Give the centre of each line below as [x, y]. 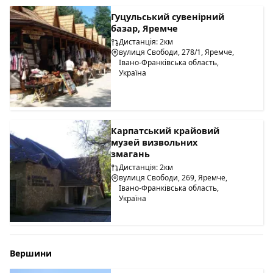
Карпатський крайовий [165, 131]
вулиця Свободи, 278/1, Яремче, [177, 52]
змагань [131, 154]
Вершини [31, 253]
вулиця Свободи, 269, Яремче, [173, 178]
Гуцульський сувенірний [168, 16]
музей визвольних [154, 143]
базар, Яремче [145, 28]
